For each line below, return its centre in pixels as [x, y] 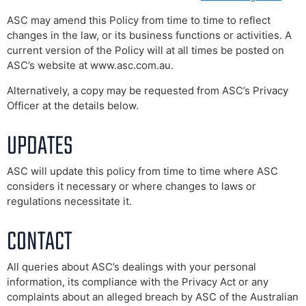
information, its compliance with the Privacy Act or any [138, 281]
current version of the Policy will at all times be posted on [145, 51]
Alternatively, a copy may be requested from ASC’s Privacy [148, 90]
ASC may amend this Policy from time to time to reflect [139, 20]
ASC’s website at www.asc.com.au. [90, 66]
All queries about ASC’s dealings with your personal [131, 266]
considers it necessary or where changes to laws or [131, 186]
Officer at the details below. [73, 105]
